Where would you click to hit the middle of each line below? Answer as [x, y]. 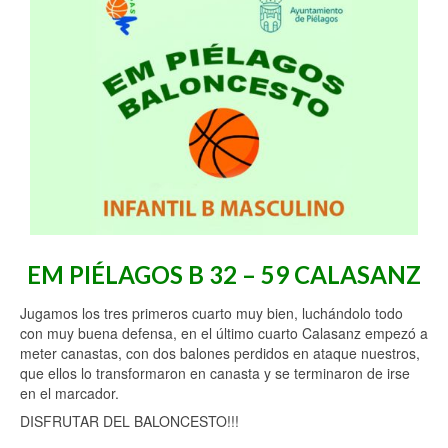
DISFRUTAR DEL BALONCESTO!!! [129, 421]
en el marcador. [69, 393]
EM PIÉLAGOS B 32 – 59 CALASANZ [224, 275]
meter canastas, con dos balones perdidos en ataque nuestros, [220, 353]
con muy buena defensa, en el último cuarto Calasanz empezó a [224, 333]
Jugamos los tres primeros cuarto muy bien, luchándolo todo [211, 313]
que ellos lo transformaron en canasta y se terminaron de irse [215, 373]
